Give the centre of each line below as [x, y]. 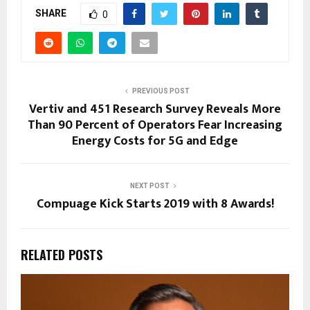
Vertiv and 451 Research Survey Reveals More [155, 110]
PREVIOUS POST [161, 91]
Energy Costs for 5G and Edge [155, 142]
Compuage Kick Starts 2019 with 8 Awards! [155, 204]
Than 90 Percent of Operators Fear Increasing [155, 126]
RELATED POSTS [62, 255]
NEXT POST [149, 186]
